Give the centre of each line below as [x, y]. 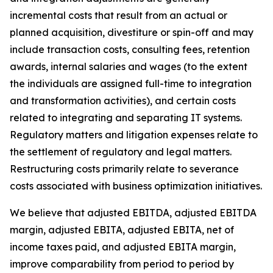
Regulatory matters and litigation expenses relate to [134, 135]
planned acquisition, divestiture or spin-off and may [132, 32]
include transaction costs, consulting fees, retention [130, 49]
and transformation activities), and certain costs [123, 101]
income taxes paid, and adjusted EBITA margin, [123, 247]
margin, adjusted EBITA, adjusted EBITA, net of [122, 230]
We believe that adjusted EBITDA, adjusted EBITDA [133, 213]
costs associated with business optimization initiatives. [136, 186]
